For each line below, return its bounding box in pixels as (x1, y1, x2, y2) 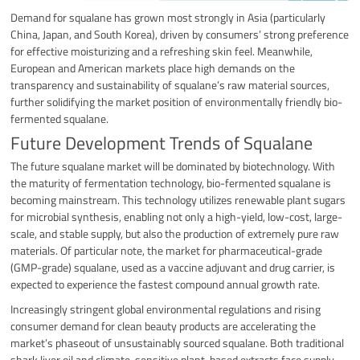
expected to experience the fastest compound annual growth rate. (10, 275, 321, 292)
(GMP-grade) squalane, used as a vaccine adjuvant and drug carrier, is (10, 258, 336, 276)
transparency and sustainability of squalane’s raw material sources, (10, 76, 330, 93)
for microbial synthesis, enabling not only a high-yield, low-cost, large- (10, 207, 343, 225)
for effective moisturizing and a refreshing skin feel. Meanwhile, (10, 42, 313, 59)
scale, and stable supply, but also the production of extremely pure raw (10, 224, 340, 242)
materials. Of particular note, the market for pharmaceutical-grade (10, 241, 323, 259)
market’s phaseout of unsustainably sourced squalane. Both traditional (10, 333, 345, 351)
